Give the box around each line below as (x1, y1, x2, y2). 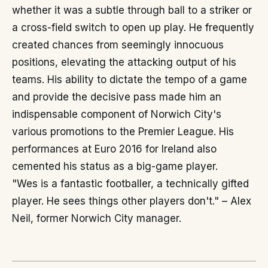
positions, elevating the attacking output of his (12, 56, 236, 68)
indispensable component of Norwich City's (12, 108, 221, 120)
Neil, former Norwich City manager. (12, 212, 181, 224)
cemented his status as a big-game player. (12, 160, 218, 172)
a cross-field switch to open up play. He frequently (12, 22, 254, 33)
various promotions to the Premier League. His (12, 126, 234, 138)
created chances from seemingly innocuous (12, 39, 224, 51)
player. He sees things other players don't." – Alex (12, 195, 251, 207)
